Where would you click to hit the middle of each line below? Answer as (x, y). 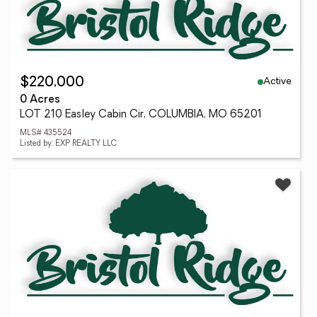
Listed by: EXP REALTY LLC (68, 144)
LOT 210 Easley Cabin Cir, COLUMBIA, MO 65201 (141, 115)
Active (277, 81)
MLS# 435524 (46, 133)
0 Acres (40, 100)
